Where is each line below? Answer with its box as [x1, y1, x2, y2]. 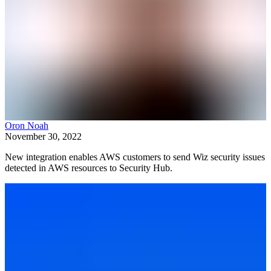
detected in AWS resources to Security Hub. [5, 163, 172, 174]
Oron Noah [5, 120, 48, 131]
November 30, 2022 [5, 131, 82, 142]
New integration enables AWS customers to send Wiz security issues [5, 152, 265, 163]
